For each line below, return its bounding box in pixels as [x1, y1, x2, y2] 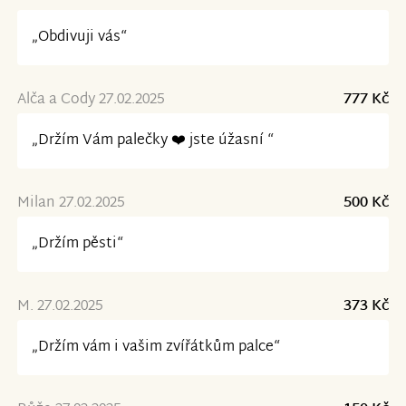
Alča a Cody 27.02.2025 [16, 86, 164, 113]
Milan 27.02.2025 [16, 189, 124, 217]
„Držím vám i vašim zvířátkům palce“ [31, 333, 280, 361]
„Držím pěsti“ [31, 230, 123, 257]
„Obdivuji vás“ [31, 24, 127, 51]
